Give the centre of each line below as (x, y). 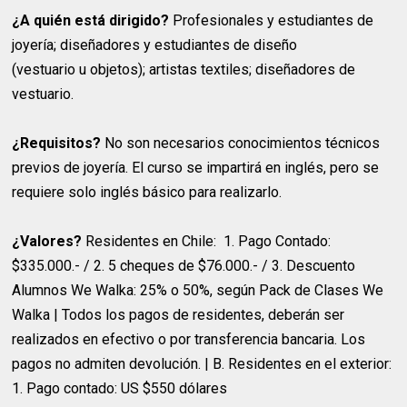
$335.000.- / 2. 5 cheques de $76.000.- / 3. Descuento (184, 266)
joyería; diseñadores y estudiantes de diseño (155, 45)
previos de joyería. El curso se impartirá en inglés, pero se (196, 168)
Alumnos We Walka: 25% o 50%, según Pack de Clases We (198, 291)
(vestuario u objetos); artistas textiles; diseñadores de (184, 70)
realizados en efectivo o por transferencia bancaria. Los (189, 340)
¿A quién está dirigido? (91, 21)
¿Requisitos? (57, 144)
